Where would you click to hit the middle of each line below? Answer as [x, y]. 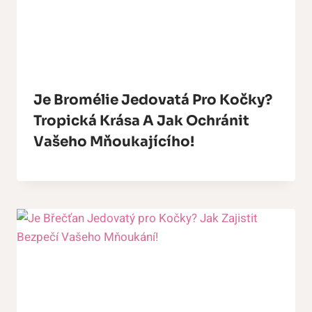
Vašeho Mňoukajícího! [114, 141]
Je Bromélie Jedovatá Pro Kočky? [153, 100]
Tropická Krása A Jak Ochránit [141, 120]
